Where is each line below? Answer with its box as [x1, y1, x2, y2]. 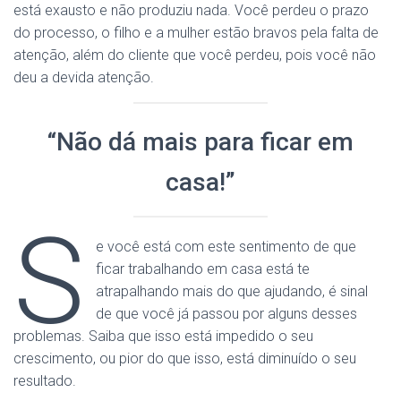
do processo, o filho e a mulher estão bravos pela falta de [13, 24, 379, 41]
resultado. [13, 372, 76, 389]
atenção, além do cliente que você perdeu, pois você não [13, 47, 376, 64]
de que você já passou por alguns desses [96, 305, 358, 322]
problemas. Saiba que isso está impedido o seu [13, 328, 313, 345]
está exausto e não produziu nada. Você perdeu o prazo [13, 2, 369, 19]
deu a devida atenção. [13, 69, 154, 86]
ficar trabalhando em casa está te [96, 260, 311, 277]
